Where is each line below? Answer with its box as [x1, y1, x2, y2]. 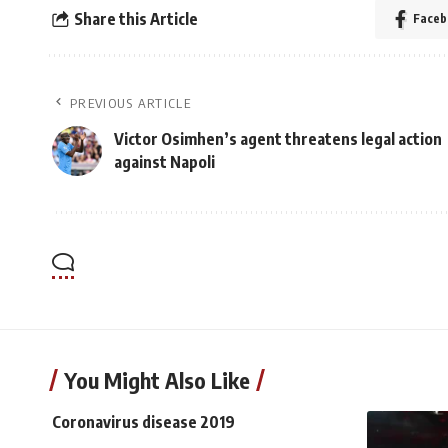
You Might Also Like [64, 366, 250, 394]
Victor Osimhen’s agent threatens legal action [114, 129, 442, 149]
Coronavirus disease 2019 [52, 412, 235, 432]
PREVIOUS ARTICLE [70, 95, 191, 111]
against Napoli [114, 152, 215, 172]
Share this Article [73, 8, 198, 29]
